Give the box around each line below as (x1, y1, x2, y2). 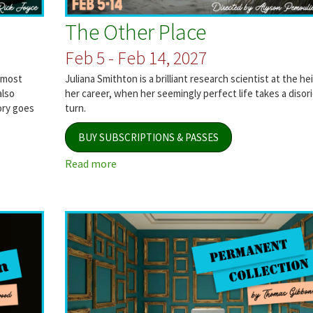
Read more (64, 156, 117, 171)
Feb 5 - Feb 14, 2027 (64, 45, 207, 69)
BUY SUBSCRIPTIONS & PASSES (78, 131, 219, 145)
